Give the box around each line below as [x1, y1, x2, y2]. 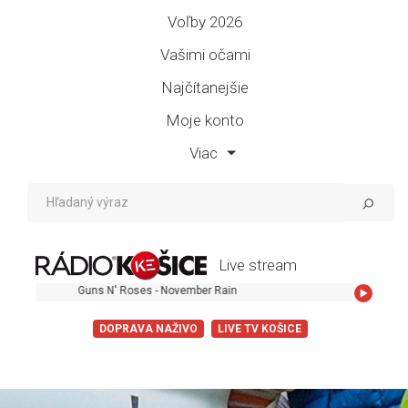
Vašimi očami [159, 45, 250, 64]
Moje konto [166, 110, 244, 129]
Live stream [219, 255, 297, 274]
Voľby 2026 [168, 12, 242, 31]
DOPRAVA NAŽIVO [99, 322, 198, 336]
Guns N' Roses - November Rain [47, 284, 208, 298]
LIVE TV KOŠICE [218, 322, 301, 336]
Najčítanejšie [161, 77, 249, 97]
